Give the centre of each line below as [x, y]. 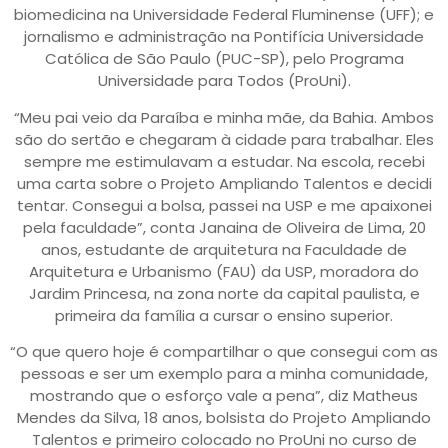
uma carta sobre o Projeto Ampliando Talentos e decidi [224, 183]
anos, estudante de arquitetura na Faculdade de [224, 249]
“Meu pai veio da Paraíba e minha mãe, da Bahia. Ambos [224, 117]
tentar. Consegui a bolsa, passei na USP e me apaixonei [224, 205]
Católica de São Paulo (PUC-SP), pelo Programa [224, 59]
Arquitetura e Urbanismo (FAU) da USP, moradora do [224, 271]
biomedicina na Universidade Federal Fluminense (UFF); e [224, 15]
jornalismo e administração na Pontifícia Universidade [224, 37]
